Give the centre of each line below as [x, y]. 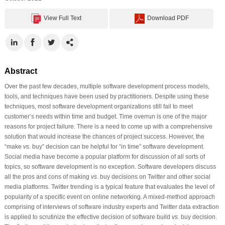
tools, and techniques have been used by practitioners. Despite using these [106, 96]
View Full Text [63, 18]
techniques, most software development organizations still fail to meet [98, 106]
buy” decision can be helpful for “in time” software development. [117, 146]
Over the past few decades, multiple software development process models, [107, 86]
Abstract [21, 71]
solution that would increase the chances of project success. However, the [104, 136]
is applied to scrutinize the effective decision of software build [88, 217]
